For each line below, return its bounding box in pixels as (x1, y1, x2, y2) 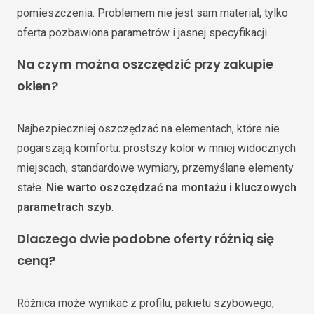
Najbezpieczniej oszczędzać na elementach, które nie (17, 121, 280, 135)
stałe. (17, 180, 46, 194)
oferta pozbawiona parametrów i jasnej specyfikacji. (17, 25, 269, 39)
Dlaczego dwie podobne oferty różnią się (17, 229, 274, 247)
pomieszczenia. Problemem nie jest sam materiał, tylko (17, 6, 288, 20)
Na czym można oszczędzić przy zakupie (17, 55, 273, 73)
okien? (17, 76, 58, 95)
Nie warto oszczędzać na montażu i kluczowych (46, 180, 296, 194)
